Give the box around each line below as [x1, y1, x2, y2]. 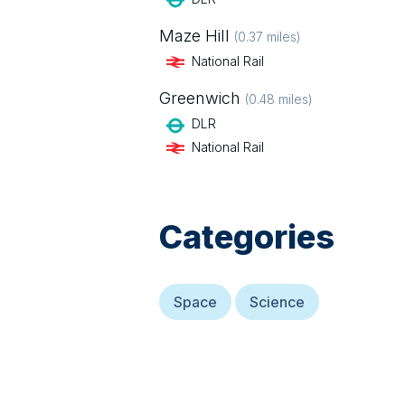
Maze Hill [159, 26, 230, 46]
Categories [159, 216, 334, 257]
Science [250, 292, 305, 311]
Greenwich [159, 89, 240, 108]
